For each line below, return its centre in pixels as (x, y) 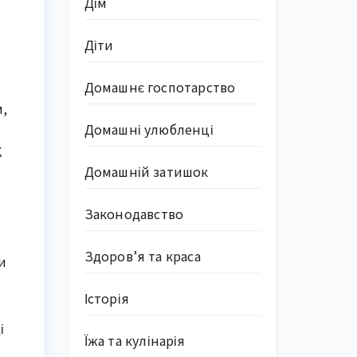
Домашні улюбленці (149, 129)
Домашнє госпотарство (160, 87)
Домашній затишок (146, 171)
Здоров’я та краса (142, 256)
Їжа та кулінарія (135, 340)
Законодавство (134, 214)
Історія (106, 298)
